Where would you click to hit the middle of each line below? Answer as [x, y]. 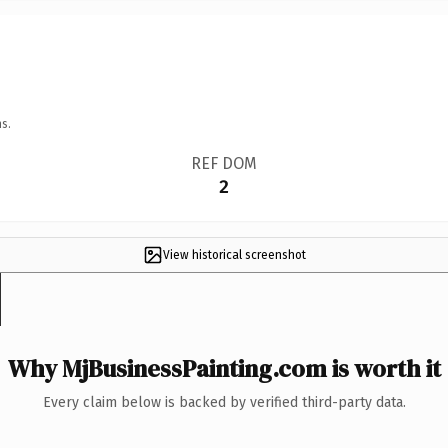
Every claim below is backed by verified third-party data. [224, 402]
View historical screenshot [234, 254]
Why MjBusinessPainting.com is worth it [224, 368]
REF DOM [223, 163]
